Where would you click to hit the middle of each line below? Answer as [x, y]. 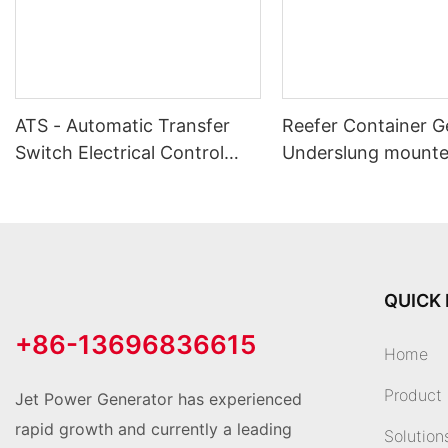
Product [412, 395]
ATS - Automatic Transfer [122, 126]
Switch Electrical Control [119, 153]
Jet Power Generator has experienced [158, 399]
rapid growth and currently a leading [153, 429]
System [46, 180]
